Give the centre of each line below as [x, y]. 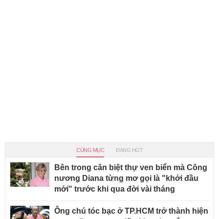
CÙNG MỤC [90, 150]
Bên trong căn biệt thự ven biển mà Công [131, 167]
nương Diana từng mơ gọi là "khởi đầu [126, 178]
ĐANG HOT [129, 150]
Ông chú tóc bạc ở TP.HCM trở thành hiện [131, 211]
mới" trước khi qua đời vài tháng [115, 189]
